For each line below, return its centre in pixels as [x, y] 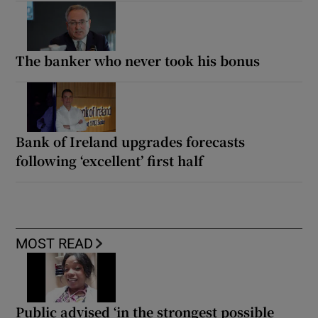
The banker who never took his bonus [138, 60]
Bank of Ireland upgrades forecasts [131, 141]
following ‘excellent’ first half [110, 160]
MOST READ [55, 243]
